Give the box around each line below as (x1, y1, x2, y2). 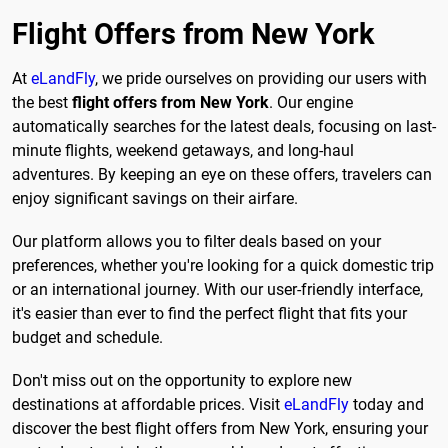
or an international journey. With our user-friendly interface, (12, 279, 423, 299)
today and (349, 395, 424, 415)
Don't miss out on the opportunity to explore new (12, 371, 352, 391)
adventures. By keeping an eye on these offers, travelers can (12, 164, 432, 184)
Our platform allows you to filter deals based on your (12, 231, 381, 251)
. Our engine (269, 92, 353, 112)
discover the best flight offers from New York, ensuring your (12, 419, 428, 439)
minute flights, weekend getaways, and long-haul (12, 140, 354, 160)
